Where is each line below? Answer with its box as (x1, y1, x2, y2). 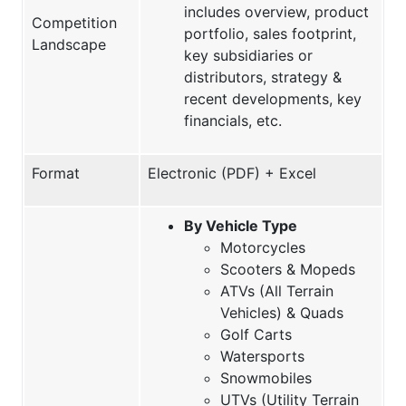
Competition (32, 14, 117, 33)
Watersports (220, 347, 304, 366)
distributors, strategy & (184, 68, 342, 87)
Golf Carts (220, 325, 292, 344)
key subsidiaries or (184, 46, 313, 65)
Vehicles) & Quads (220, 304, 343, 323)
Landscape (32, 35, 106, 54)
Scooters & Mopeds (220, 260, 355, 279)
